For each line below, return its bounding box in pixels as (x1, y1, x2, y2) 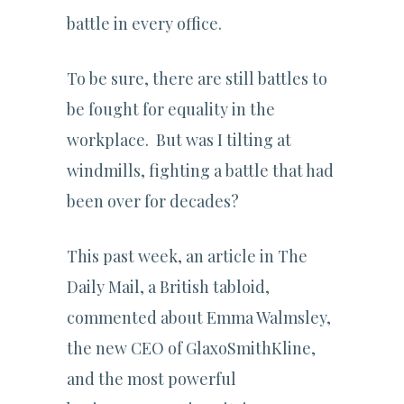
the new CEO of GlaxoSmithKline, (67, 337, 316, 360)
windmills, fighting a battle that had (67, 160, 334, 182)
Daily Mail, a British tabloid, (67, 276, 270, 298)
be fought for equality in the (67, 98, 275, 121)
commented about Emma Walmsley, (67, 307, 331, 329)
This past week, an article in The (67, 245, 308, 268)
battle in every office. (67, 13, 222, 35)
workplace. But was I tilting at (67, 129, 291, 151)
